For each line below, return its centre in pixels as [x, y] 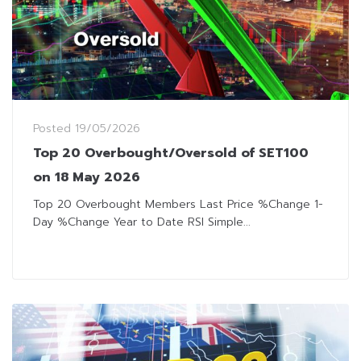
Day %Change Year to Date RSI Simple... [142, 222]
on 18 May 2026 [87, 177]
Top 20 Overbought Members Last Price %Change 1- [178, 204]
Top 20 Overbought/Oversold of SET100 [171, 153]
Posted [54, 128]
